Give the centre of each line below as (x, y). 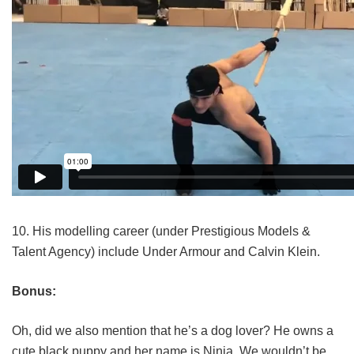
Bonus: (34, 291)
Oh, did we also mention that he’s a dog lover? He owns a (173, 330)
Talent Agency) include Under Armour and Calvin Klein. (166, 251)
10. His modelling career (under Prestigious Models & (161, 231)
